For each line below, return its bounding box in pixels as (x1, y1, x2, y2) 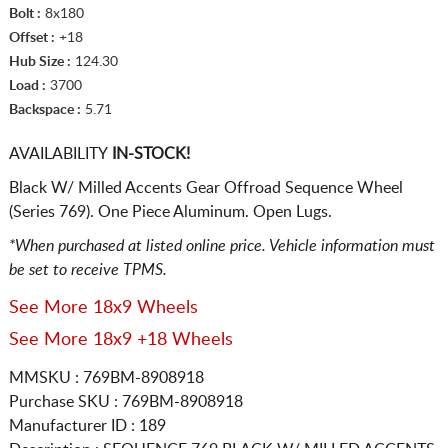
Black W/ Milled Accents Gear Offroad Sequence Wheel (8, 179, 403, 196)
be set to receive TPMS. (8, 261, 167, 278)
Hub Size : (8, 54, 71, 69)
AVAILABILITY (8, 145, 108, 162)
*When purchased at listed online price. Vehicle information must (8, 237, 435, 254)
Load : (8, 78, 46, 93)
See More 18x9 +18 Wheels (8, 330, 233, 349)
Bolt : (8, 6, 41, 21)
